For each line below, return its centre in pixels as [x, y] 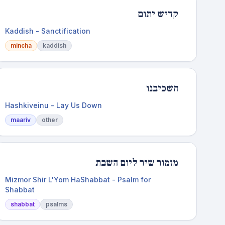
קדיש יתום [158, 14]
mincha [21, 45]
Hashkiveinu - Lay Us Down [54, 105]
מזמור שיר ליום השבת [137, 163]
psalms [57, 204]
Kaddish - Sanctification [48, 31]
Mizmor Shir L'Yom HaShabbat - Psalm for [78, 180]
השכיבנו [162, 88]
